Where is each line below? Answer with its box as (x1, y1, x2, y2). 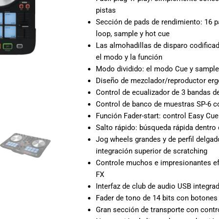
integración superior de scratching (95, 146, 207, 155)
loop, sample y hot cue (95, 29, 170, 38)
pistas (95, 5, 116, 15)
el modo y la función (95, 52, 162, 62)
